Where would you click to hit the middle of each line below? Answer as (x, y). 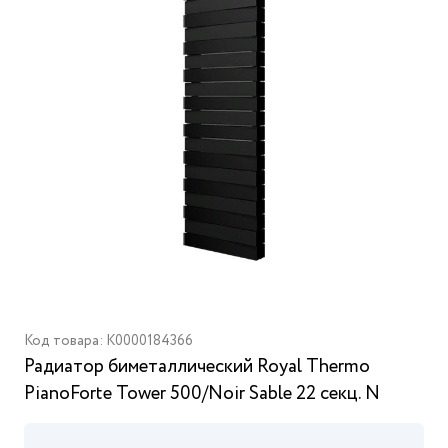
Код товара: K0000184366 (108, 341)
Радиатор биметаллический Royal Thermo (197, 366)
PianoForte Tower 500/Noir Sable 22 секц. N (202, 393)
